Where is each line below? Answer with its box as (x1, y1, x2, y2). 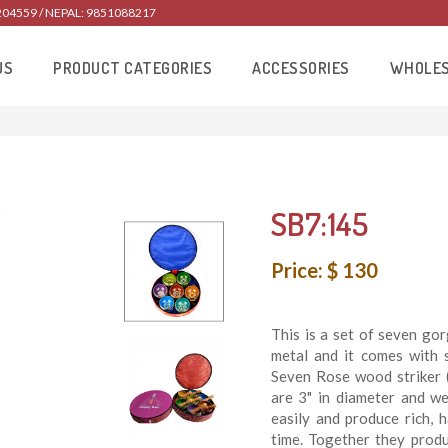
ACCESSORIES (252, 58, 350, 78)
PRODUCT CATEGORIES (53, 58, 213, 78)
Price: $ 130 (270, 258, 378, 283)
